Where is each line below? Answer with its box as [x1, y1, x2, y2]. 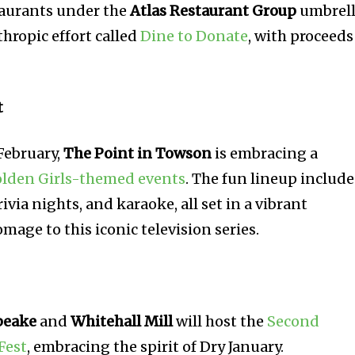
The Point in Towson [63, 144, 212, 163]
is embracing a [212, 144, 319, 163]
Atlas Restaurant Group [130, 2, 297, 21]
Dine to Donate [140, 27, 249, 46]
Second [267, 312, 320, 331]
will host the [173, 312, 268, 331]
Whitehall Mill [71, 312, 174, 331]
